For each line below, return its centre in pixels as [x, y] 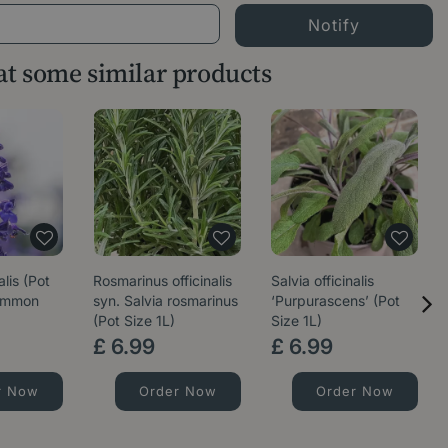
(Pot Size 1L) [134, 320]
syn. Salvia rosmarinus [166, 300]
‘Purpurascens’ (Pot [335, 300]
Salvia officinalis [322, 280]
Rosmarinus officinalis [163, 280]
